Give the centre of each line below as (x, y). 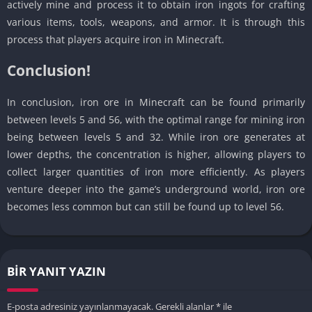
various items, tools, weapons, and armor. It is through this (156, 22)
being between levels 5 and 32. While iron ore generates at (156, 137)
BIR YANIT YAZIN (56, 272)
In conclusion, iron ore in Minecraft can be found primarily (156, 102)
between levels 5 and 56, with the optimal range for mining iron (156, 120)
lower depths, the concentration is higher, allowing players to (156, 155)
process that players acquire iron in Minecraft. (116, 40)
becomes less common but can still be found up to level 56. (146, 207)
